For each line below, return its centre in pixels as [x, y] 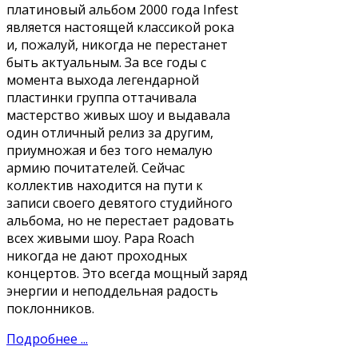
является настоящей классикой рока [120, 27]
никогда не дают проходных [97, 255]
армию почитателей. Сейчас [95, 167]
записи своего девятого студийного [119, 203]
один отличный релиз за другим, [110, 132]
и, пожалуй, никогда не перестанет [117, 44]
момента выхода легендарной [103, 80]
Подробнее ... [47, 338]
